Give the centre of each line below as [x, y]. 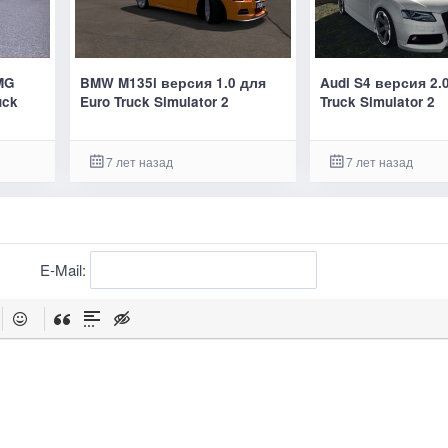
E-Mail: [64, 270]
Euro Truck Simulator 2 [154, 101]
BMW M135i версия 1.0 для [172, 82]
